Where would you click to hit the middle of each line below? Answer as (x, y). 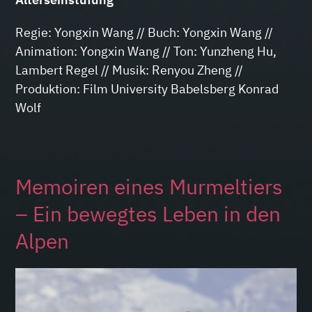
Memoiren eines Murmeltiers (149, 186)
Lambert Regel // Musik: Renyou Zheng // (130, 70)
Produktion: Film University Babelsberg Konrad (147, 88)
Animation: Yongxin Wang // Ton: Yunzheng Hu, (146, 51)
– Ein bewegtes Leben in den (148, 213)
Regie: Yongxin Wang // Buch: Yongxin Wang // (145, 32)
